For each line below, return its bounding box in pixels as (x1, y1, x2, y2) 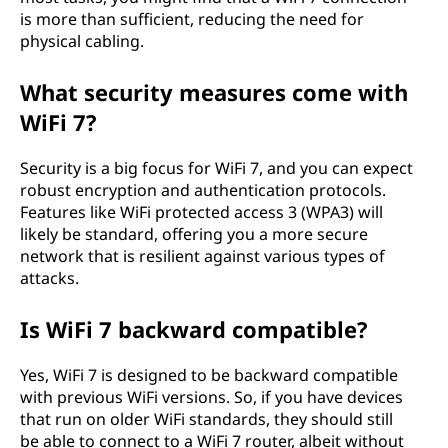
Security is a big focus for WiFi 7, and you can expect (20, 157, 413, 179)
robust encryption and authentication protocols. (20, 179, 386, 201)
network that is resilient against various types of (20, 245, 385, 267)
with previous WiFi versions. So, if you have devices (20, 386, 403, 408)
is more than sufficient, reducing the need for (20, 8, 364, 30)
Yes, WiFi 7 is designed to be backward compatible (20, 364, 398, 386)
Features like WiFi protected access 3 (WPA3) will (20, 201, 383, 223)
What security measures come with (20, 77, 408, 107)
